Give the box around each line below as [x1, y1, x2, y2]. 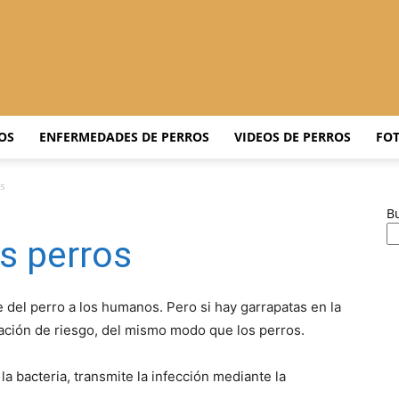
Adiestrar [199, 108, 251, 124]
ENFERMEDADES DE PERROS [39, 128, 209, 145]
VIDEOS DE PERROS [234, 128, 351, 145]
